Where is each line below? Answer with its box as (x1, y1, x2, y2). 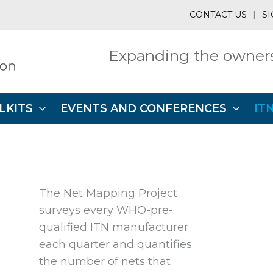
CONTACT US (190, 9, 247, 20)
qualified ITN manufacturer (39, 221, 189, 234)
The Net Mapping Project (39, 186, 178, 200)
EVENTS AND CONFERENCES (60, 101, 227, 115)
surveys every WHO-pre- (39, 204, 174, 217)
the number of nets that (39, 255, 171, 268)
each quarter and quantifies (39, 238, 193, 251)
